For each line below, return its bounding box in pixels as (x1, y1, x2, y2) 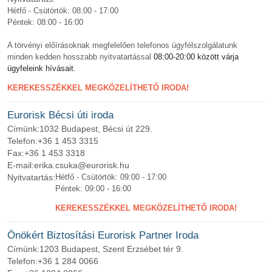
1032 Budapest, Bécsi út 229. (39, 124, 152, 134)
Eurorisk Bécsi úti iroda (7, 109, 114, 121)
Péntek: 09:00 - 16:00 (55, 184, 131, 193)
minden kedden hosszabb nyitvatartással (7, 52, 154, 61)
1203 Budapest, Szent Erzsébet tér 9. (39, 244, 183, 254)
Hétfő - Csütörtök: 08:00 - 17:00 (7, 6, 118, 15)
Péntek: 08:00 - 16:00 (7, 18, 83, 27)
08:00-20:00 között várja (154, 52, 239, 61)
